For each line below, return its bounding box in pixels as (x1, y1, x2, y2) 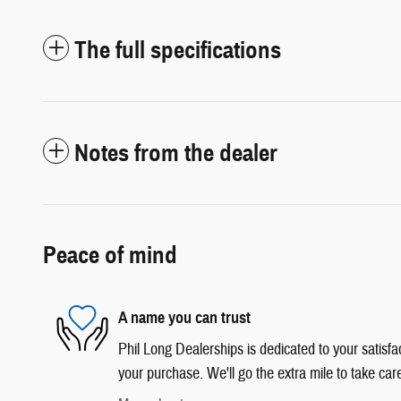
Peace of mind (43, 239, 177, 270)
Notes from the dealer (74, 137, 277, 168)
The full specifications (74, 34, 281, 65)
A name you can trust (118, 308, 251, 328)
